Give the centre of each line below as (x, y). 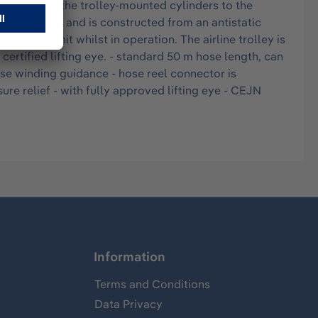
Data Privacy (128, 304)
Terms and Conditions (152, 284)
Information (130, 257)
